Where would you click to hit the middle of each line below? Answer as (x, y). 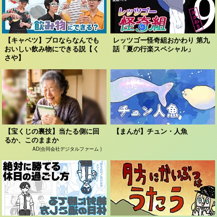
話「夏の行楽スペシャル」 (154, 49)
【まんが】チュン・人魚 (150, 131)
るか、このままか (32, 140)
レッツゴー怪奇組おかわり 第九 (162, 40)
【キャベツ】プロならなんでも (52, 40)
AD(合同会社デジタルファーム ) (67, 148)
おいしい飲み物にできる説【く (52, 49)
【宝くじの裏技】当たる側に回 (52, 131)
